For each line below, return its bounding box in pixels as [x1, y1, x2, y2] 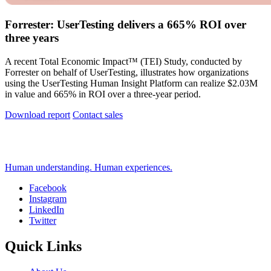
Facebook [29, 183, 67, 194]
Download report [5, 109, 70, 120]
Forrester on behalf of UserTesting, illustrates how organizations [5, 67, 249, 78]
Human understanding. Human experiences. [5, 162, 172, 173]
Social [5, 194, 42, 211]
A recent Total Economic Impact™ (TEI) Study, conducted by [5, 56, 242, 67]
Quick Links [5, 238, 82, 254]
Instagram [29, 194, 67, 204]
